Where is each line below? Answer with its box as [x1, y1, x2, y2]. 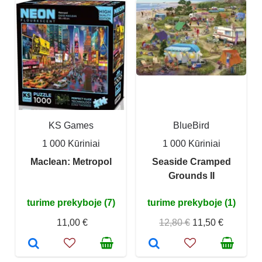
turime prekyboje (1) [147, 198, 236, 208]
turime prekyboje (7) [26, 198, 115, 208]
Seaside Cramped [151, 157, 231, 167]
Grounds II [168, 171, 215, 181]
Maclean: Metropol [30, 157, 112, 167]
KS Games [48, 120, 94, 130]
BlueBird [173, 120, 209, 130]
